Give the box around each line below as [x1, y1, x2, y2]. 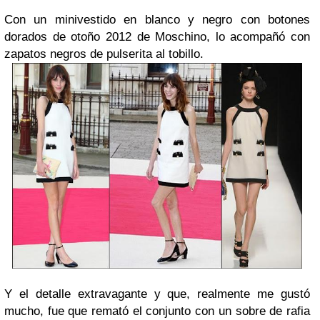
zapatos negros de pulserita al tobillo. [4, 47, 204, 61]
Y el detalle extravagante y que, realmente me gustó [4, 286, 310, 301]
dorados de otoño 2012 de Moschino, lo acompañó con [4, 30, 310, 44]
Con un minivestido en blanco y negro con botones [4, 13, 310, 26]
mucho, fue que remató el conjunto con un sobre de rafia [4, 304, 310, 318]
